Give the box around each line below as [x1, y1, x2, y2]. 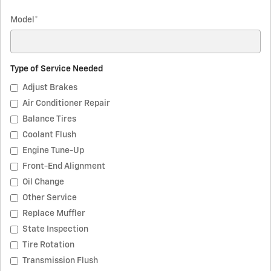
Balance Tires [22, 114, 76, 123]
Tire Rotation [22, 240, 74, 249]
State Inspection [22, 224, 88, 233]
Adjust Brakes [22, 83, 77, 92]
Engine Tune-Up [22, 146, 84, 155]
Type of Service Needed [10, 64, 105, 73]
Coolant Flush [22, 130, 76, 139]
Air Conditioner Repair [22, 99, 110, 108]
